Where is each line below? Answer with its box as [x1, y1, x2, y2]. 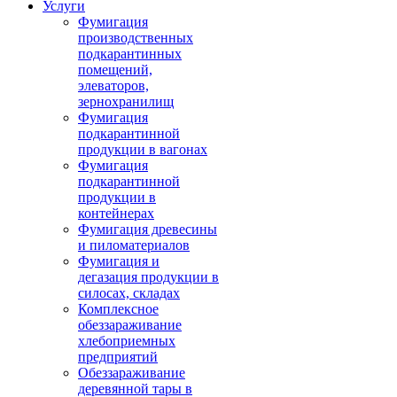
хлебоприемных [78, 333, 175, 348]
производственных [78, 30, 193, 45]
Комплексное [78, 301, 159, 316]
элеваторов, [78, 78, 149, 93]
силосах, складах [78, 285, 180, 300]
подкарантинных [78, 46, 182, 61]
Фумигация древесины [78, 222, 217, 237]
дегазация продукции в [78, 269, 219, 284]
